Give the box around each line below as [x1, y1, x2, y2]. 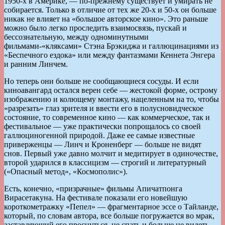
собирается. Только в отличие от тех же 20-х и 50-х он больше [4, 5, 216, 14]
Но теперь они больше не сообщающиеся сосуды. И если [4, 76, 199, 85]
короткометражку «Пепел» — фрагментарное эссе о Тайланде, [4, 202, 218, 211]
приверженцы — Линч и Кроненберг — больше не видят [4, 140, 201, 149]
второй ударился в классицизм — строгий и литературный [4, 158, 206, 167]
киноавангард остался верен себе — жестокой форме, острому [4, 85, 217, 94]
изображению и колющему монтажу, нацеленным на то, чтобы [4, 94, 219, 103]
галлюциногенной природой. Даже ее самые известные [4, 131, 195, 140]
